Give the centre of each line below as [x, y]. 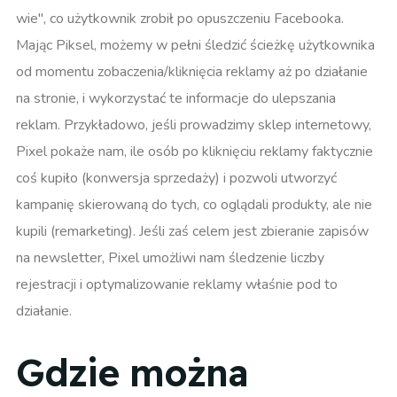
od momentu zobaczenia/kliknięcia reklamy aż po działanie [192, 71]
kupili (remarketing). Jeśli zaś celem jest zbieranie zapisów [192, 231]
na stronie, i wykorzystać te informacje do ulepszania [176, 98]
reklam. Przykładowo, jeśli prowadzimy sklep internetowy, [194, 125]
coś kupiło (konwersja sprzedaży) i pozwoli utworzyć [176, 178]
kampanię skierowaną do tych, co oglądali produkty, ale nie [194, 204]
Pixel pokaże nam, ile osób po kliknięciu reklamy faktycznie [195, 151]
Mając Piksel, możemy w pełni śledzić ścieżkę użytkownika [195, 45]
